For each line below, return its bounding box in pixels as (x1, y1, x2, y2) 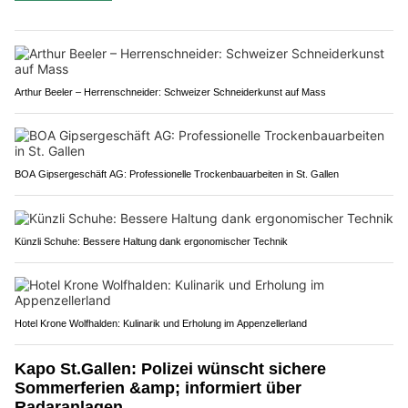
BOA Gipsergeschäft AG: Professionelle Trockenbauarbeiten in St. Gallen (15, 168, 339, 179)
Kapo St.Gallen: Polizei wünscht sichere (15, 359, 326, 378)
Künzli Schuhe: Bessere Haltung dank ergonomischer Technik (15, 235, 288, 247)
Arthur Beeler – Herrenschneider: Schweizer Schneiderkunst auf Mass (15, 86, 326, 97)
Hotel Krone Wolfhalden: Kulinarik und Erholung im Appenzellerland (15, 317, 307, 329)
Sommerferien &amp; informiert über (15, 378, 301, 397)
